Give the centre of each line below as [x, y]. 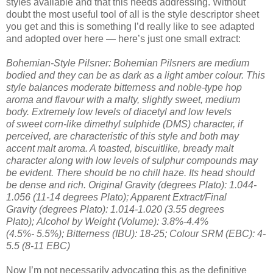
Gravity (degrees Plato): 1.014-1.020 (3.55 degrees [115, 209]
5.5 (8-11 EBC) [38, 246]
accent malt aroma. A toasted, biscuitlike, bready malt [120, 148]
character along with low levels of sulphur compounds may [132, 160]
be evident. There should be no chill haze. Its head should [130, 172]
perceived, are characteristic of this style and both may [122, 136]
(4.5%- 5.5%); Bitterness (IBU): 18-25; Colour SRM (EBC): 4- [136, 233]
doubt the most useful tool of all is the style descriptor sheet [133, 14]
